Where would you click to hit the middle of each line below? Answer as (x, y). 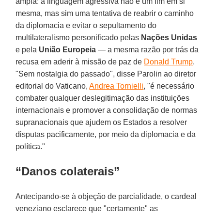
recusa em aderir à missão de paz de (80, 62)
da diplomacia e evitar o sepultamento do (86, 25)
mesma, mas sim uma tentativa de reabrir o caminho (105, 13)
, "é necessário (169, 86)
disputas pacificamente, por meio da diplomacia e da (106, 134)
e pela (27, 49)
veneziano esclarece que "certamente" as (87, 208)
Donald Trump (169, 62)
